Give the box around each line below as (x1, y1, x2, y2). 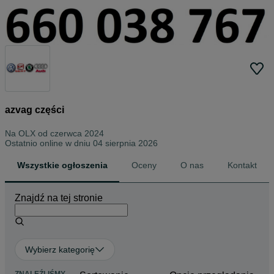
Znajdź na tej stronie (15, 193, 103, 204)
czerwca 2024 (50, 128, 104, 139)
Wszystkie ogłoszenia (17, 160, 108, 171)
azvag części (5, 104, 64, 115)
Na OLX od (5, 128, 50, 139)
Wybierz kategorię (25, 245, 95, 255)
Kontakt (228, 160, 257, 171)
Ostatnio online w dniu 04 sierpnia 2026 (5, 138, 158, 149)
